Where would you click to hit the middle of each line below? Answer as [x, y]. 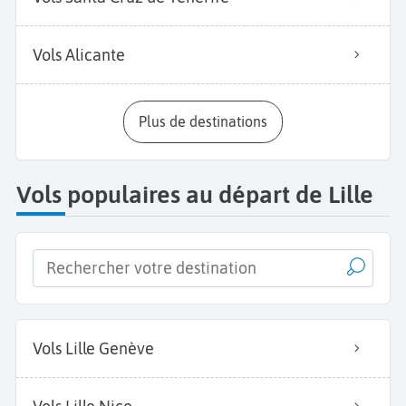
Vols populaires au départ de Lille [195, 195]
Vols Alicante [79, 54]
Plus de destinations [207, 121]
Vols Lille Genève [93, 348]
